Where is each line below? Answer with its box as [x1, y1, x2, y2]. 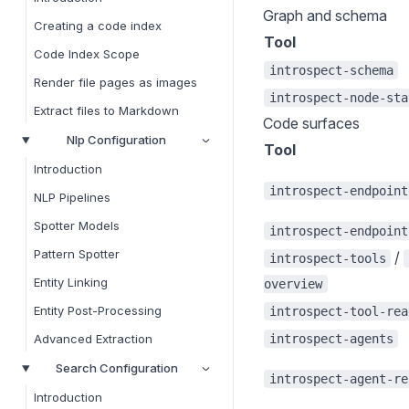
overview [264, 277, 322, 291]
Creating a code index [34, 18, 162, 34]
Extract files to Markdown [34, 103, 179, 119]
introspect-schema [268, 63, 393, 78]
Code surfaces [263, 114, 360, 132]
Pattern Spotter [34, 246, 120, 262]
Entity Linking [34, 275, 108, 290]
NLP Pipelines [34, 190, 110, 205]
